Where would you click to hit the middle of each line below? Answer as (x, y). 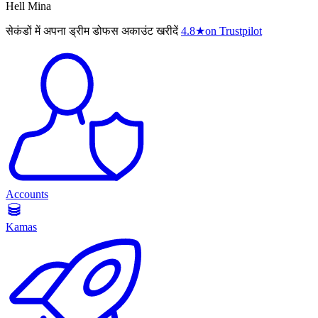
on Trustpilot (234, 31)
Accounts (27, 194)
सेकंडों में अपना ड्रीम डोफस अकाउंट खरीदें (92, 31)
